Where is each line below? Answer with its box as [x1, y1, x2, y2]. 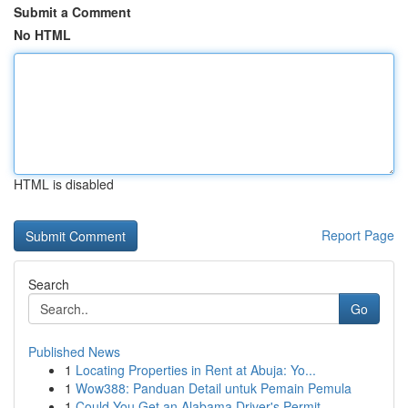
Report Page [321, 226, 394, 244]
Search [28, 275, 69, 293]
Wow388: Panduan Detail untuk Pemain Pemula [76, 379, 352, 397]
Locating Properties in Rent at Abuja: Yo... [76, 361, 316, 379]
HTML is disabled [14, 175, 114, 193]
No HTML [14, 25, 71, 44]
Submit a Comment [14, 3, 131, 21]
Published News [28, 342, 120, 361]
